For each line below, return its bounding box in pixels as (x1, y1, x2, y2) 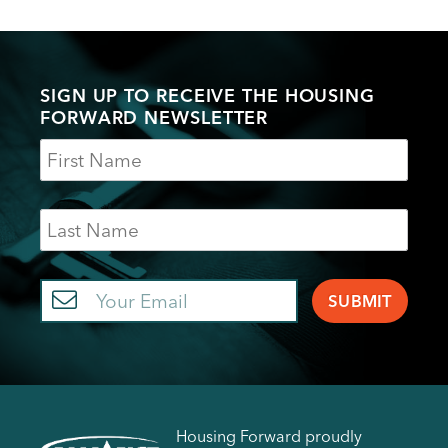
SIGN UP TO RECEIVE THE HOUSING (40, 83, 375, 107)
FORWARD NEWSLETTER (40, 105, 269, 129)
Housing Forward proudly (176, 425, 362, 446)
